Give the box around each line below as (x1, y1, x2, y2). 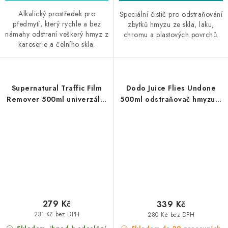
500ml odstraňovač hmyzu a (120, 94, 222, 104)
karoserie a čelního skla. (18, 39, 95, 49)
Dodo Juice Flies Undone (126, 82, 216, 93)
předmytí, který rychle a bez (12, 18, 101, 29)
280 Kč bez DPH (148, 210, 194, 219)
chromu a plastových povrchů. (123, 29, 219, 40)
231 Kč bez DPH (34, 210, 80, 218)
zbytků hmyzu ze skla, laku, (128, 19, 214, 30)
